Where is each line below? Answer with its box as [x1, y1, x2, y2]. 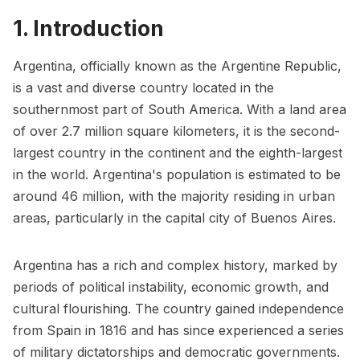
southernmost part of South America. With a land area [13, 101, 346, 118]
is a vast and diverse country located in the [13, 80, 274, 96]
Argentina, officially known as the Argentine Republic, [13, 58, 342, 75]
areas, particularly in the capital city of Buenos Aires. [13, 210, 336, 227]
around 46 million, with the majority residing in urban [13, 188, 335, 205]
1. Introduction [13, 14, 164, 41]
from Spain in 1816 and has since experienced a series [13, 322, 344, 339]
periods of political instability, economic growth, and [13, 279, 329, 296]
